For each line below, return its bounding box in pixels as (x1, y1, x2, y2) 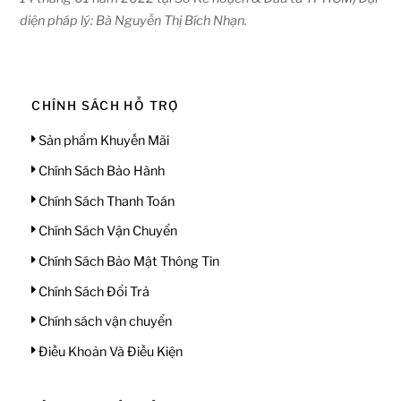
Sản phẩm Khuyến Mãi (36, 132, 170, 149)
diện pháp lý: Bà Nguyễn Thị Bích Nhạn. (20, 13, 248, 30)
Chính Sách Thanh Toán (36, 192, 175, 209)
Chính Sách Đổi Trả (36, 283, 150, 300)
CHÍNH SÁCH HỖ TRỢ (31, 98, 180, 114)
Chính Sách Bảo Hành (36, 163, 166, 180)
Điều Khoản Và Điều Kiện (36, 344, 183, 361)
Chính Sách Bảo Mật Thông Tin (36, 253, 220, 270)
